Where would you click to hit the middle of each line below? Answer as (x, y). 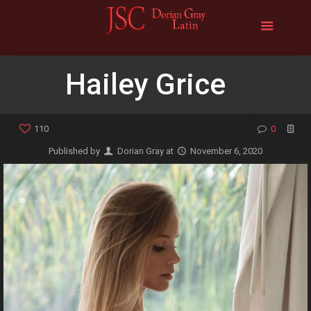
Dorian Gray (140, 151)
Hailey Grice (145, 84)
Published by (76, 151)
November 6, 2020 (226, 151)
